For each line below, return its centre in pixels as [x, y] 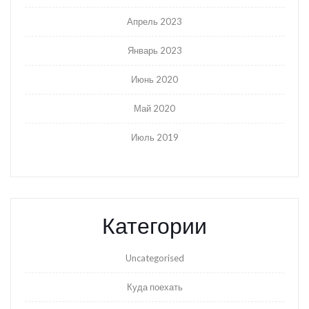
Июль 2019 [154, 138]
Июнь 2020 [154, 80]
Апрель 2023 [154, 22]
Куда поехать [154, 287]
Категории [154, 226]
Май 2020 [154, 109]
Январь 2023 [154, 51]
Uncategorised [154, 258]
